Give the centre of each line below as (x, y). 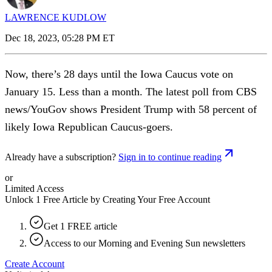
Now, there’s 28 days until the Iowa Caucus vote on (119, 74)
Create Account (35, 263)
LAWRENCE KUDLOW (56, 17)
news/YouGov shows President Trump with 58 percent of (131, 109)
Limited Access (34, 188)
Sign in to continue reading (170, 157)
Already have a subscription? (60, 157)
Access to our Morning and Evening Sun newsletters (144, 243)
